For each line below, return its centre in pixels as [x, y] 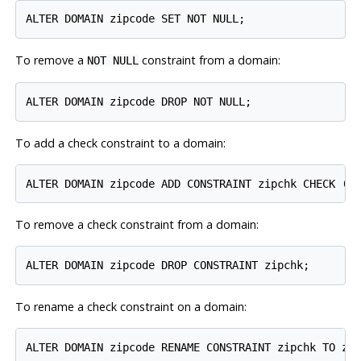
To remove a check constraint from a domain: [137, 225]
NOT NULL [112, 61]
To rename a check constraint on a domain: [131, 307]
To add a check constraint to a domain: [120, 143]
